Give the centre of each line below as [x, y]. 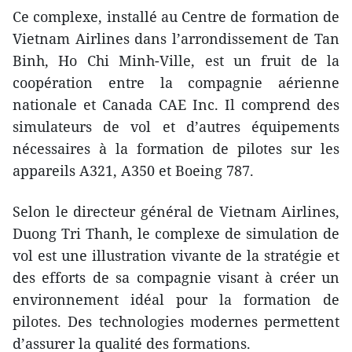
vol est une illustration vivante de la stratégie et [176, 256]
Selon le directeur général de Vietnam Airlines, [176, 212]
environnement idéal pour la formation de [176, 300]
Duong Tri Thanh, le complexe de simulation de [176, 234]
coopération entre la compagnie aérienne [176, 83]
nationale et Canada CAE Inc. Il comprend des [176, 105]
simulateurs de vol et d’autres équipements [176, 127]
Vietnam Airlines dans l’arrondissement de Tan [176, 39]
